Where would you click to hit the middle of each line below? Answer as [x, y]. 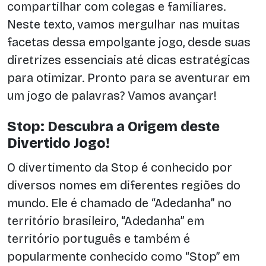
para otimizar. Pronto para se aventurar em [129, 77]
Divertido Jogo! [58, 143]
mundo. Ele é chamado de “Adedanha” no [119, 203]
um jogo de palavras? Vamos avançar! [112, 95]
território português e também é [99, 238]
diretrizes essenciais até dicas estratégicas [129, 60]
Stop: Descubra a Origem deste [113, 127]
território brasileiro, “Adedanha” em [106, 221]
